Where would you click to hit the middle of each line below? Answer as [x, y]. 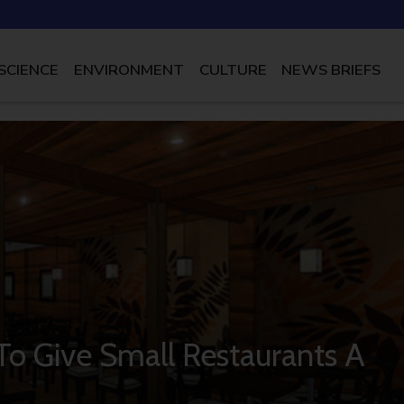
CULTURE [233, 70]
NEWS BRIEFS [331, 70]
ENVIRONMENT [129, 70]
